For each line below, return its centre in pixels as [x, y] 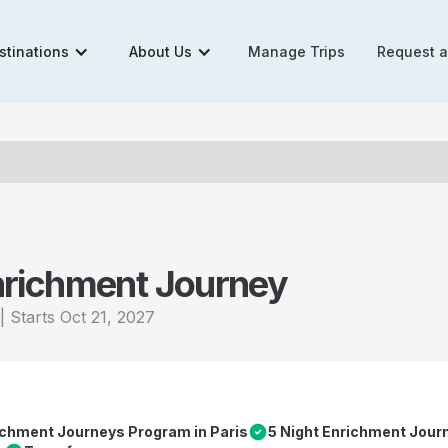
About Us [161, 51]
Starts [35, 317]
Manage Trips [297, 51]
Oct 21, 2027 [107, 317]
